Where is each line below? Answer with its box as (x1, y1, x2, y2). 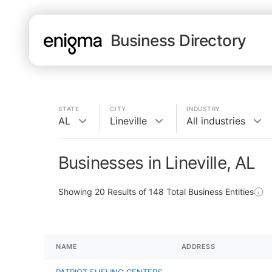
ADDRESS (181, 242, 216, 251)
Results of (105, 186, 149, 197)
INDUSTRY (186, 105, 220, 112)
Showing (58, 186, 95, 197)
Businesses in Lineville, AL (58, 152, 256, 173)
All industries (186, 115, 245, 127)
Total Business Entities (164, 186, 254, 197)
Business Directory (110, 30, 246, 50)
